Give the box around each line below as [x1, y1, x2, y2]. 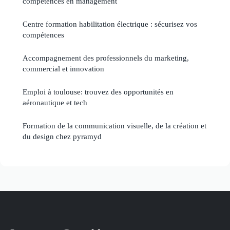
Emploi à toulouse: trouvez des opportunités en [23, 87, 174, 96]
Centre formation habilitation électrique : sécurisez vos [23, 19, 197, 28]
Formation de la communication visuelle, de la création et [23, 121, 206, 130]
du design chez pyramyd [23, 131, 102, 141]
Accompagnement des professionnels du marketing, [23, 53, 189, 62]
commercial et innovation [23, 64, 104, 73]
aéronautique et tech [23, 98, 87, 107]
